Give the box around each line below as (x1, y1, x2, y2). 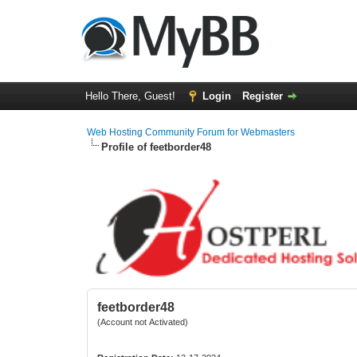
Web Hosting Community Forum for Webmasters (87, 127, 296, 138)
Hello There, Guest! (84, 90, 178, 102)
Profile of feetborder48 (101, 141, 212, 153)
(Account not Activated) (97, 317, 189, 327)
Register (241, 90, 283, 102)
